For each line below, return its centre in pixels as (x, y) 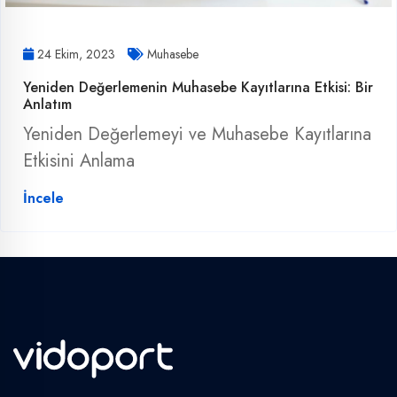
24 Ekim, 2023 (76, 54)
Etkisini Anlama (79, 160)
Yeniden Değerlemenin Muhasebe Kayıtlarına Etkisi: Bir (198, 87)
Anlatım (47, 104)
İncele (43, 198)
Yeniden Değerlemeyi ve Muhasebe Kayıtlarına (197, 134)
